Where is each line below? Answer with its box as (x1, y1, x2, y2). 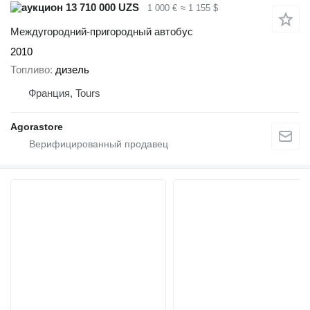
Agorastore (10, 121, 63, 133)
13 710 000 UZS (63, 1, 139, 14)
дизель (55, 64, 89, 76)
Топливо (10, 64, 50, 76)
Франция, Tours (28, 87, 100, 100)
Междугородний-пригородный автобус (10, 25, 193, 37)
